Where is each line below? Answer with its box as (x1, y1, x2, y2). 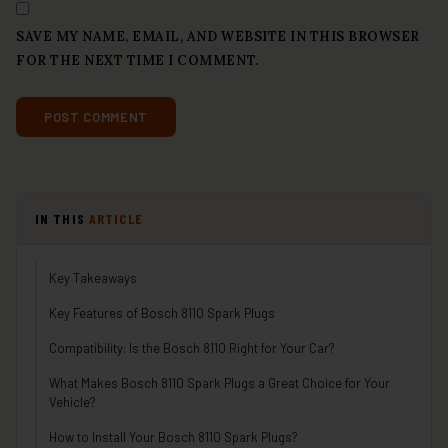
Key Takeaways (49, 270, 137, 287)
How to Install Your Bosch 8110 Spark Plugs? (49, 429, 298, 446)
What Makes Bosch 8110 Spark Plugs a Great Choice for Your (49, 375, 390, 392)
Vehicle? (49, 394, 96, 411)
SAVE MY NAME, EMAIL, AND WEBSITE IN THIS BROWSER (16, 28, 420, 46)
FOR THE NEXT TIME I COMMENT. (16, 52, 259, 70)
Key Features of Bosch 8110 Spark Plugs (49, 305, 275, 322)
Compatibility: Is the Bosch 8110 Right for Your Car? (49, 340, 335, 357)
